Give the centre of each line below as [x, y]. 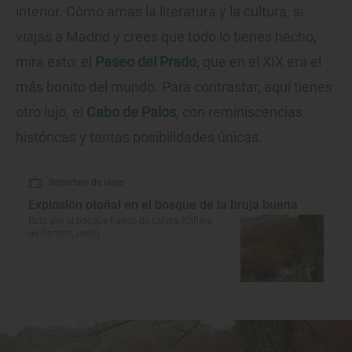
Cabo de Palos [131, 112]
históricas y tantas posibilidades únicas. [139, 137]
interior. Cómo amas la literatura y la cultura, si [159, 12]
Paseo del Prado [146, 62]
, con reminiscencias [239, 112]
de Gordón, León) [64, 234]
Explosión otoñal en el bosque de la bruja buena [163, 205]
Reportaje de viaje [86, 183]
